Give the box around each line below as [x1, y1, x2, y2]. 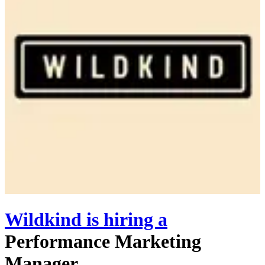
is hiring [82, 209, 158, 231]
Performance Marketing [5, 231, 201, 253]
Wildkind [5, 209, 82, 231]
